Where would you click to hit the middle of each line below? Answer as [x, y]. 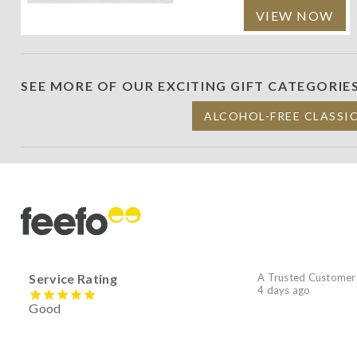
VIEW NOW [294, 15]
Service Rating [73, 278]
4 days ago [284, 290]
